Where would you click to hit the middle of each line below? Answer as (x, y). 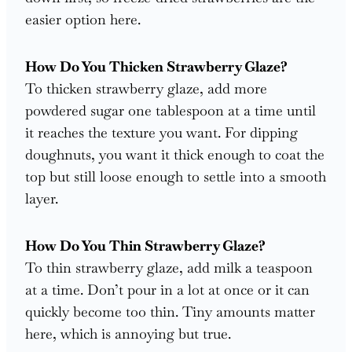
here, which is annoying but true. (128, 333)
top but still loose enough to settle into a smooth (176, 176)
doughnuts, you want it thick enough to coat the (175, 154)
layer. (42, 198)
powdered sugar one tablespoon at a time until (170, 110)
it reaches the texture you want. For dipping (161, 132)
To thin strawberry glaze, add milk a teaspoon (169, 267)
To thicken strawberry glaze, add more (146, 88)
